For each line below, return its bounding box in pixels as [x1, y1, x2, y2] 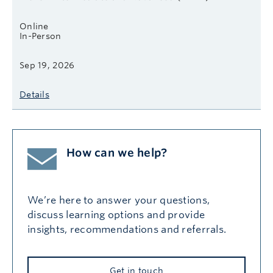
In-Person [19, 31, 62, 41]
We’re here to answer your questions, [27, 194, 210, 206]
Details [19, 90, 49, 99]
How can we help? [66, 146, 168, 159]
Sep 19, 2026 [19, 60, 75, 70]
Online [19, 21, 49, 31]
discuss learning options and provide [27, 209, 205, 221]
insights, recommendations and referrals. [27, 224, 232, 235]
